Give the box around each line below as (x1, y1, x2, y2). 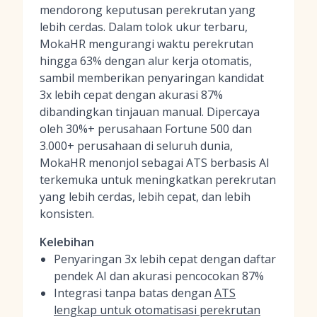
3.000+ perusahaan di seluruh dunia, (40, 138, 233, 154)
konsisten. (40, 206, 94, 221)
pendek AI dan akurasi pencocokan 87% (54, 268, 264, 284)
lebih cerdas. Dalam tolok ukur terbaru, (40, 19, 248, 35)
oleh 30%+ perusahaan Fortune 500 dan (40, 121, 252, 137)
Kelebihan (40, 234, 94, 250)
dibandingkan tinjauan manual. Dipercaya (40, 104, 260, 120)
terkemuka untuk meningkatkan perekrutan (40, 172, 276, 188)
